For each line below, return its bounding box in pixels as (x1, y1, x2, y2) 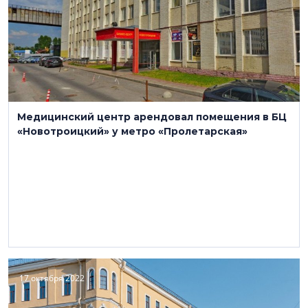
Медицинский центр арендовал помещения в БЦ (17, 111, 287, 123)
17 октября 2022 (19, 272, 85, 284)
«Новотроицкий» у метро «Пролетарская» (17, 125, 247, 137)
